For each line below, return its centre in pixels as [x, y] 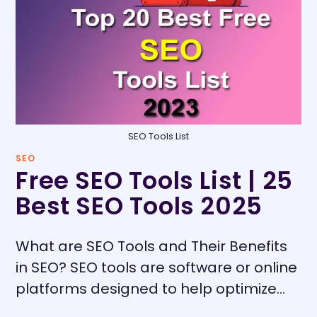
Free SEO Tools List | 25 [154, 180]
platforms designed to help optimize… [151, 288]
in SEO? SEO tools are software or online [157, 267]
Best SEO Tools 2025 [139, 206]
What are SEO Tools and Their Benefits [152, 246]
